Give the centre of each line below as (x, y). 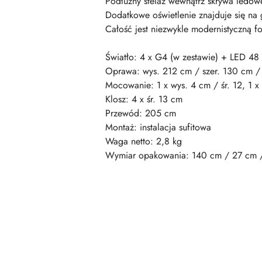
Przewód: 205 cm (141, 113)
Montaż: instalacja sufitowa (158, 127)
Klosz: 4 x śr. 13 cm (144, 99)
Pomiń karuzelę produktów (80, 229)
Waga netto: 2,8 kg (144, 141)
